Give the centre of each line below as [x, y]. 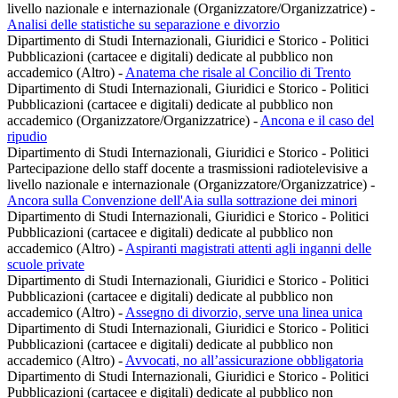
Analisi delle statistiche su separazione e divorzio [143, 25]
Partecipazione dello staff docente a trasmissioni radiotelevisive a [187, 169]
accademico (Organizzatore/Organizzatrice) [130, 121]
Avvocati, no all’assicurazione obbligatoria [244, 361]
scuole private [46, 265]
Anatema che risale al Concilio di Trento [238, 73]
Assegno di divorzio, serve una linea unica [244, 313]
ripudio [27, 137]
